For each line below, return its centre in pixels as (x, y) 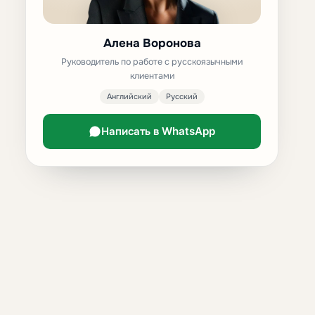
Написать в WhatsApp (158, 131)
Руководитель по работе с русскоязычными (152, 62)
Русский (181, 97)
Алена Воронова (152, 43)
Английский (129, 97)
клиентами (152, 76)
